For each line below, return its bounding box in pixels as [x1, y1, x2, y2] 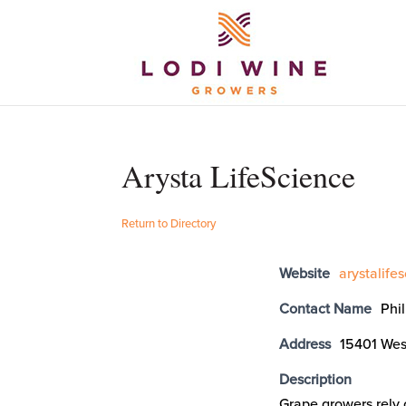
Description [279, 371, 353, 389]
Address [279, 335, 332, 353]
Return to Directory [121, 217, 217, 231]
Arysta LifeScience [121, 155, 356, 197]
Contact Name [279, 300, 372, 318]
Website [279, 265, 331, 283]
